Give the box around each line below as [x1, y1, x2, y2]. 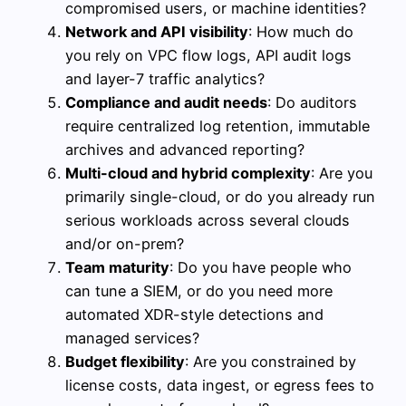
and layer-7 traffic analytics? [65, 69, 265, 88]
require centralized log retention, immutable [65, 116, 370, 135]
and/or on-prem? [65, 234, 184, 253]
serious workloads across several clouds [65, 210, 350, 229]
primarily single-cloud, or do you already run [65, 187, 375, 206]
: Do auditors [267, 92, 357, 111]
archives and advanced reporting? [65, 140, 304, 159]
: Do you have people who [169, 257, 352, 276]
